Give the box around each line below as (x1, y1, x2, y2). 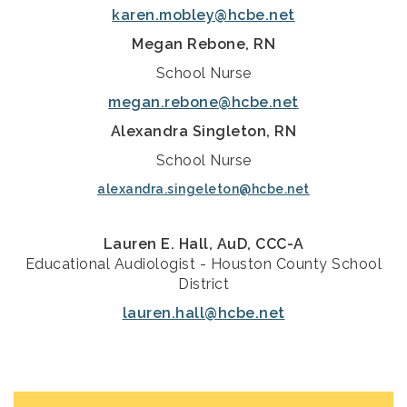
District (178, 275, 229, 293)
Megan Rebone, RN (132, 35, 275, 54)
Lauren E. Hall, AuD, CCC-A (103, 235, 304, 253)
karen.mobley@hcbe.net (112, 6, 295, 25)
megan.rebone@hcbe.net (108, 94, 299, 112)
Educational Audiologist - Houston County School (25, 255, 382, 273)
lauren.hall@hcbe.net (122, 304, 285, 323)
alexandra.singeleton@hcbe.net (97, 182, 310, 197)
